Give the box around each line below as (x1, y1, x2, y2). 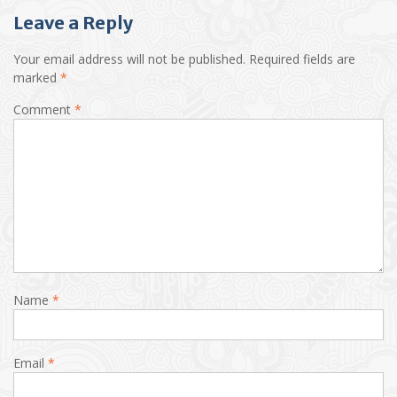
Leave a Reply (13, 11, 133, 34)
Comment (13, 100, 74, 118)
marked (13, 68, 60, 86)
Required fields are (249, 50, 355, 67)
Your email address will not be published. (13, 50, 245, 67)
